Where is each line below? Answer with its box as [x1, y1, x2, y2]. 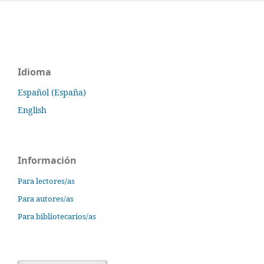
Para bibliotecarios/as [18, 210, 96, 222]
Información [18, 154, 77, 167]
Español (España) [18, 87, 86, 98]
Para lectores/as [18, 176, 75, 187]
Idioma [18, 65, 51, 79]
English [18, 104, 47, 116]
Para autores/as [18, 193, 74, 204]
